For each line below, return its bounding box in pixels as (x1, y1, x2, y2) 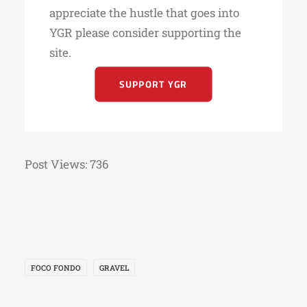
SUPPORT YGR (119, 77, 188, 92)
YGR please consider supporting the (49, 25, 241, 40)
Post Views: (25, 156, 87, 172)
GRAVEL (99, 262, 129, 273)
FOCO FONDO (31, 262, 81, 273)
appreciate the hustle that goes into (49, 5, 239, 21)
